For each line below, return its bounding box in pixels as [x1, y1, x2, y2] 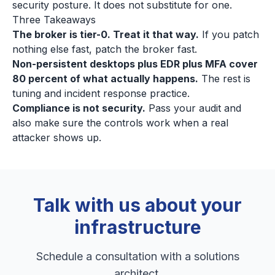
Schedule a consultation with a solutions [36, 250, 239, 263]
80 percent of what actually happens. [12, 72, 198, 85]
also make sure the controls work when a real [12, 117, 228, 129]
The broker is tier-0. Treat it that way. [12, 28, 199, 41]
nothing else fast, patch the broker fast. [12, 43, 197, 55]
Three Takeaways [12, 14, 96, 26]
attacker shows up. [12, 131, 101, 144]
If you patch [199, 28, 259, 41]
